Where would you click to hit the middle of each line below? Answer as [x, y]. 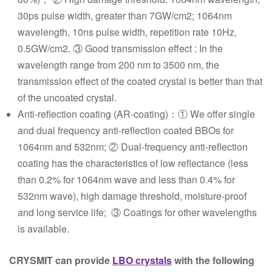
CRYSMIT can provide [61, 260]
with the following [213, 260]
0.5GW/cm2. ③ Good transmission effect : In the [121, 48]
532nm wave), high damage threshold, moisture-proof [132, 196]
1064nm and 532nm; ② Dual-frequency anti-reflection [133, 147]
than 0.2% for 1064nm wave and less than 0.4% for [127, 179]
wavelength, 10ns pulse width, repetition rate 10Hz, [127, 32]
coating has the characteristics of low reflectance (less [133, 163]
